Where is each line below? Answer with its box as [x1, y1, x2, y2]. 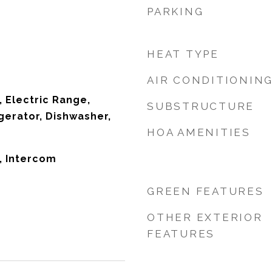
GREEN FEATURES [147, 185, 264, 197]
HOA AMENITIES [147, 126, 251, 138]
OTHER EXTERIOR [147, 211, 263, 223]
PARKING [147, 5, 204, 18]
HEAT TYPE [147, 48, 219, 60]
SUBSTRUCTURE [147, 100, 254, 112]
